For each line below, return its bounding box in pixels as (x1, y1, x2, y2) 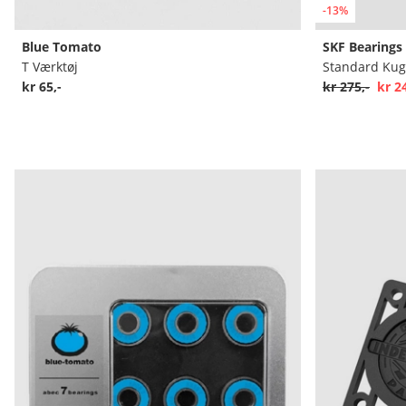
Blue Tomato (22, 38, 101, 56)
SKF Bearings (322, 38, 402, 56)
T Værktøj (22, 58, 78, 76)
